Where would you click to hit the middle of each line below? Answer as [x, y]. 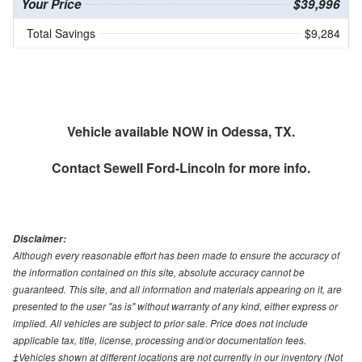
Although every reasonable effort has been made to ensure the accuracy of [176, 255]
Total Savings [61, 34]
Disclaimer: [40, 239]
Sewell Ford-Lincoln [164, 168]
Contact [78, 168]
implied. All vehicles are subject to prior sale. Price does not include [160, 323]
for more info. [268, 168]
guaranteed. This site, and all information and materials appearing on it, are [177, 289]
